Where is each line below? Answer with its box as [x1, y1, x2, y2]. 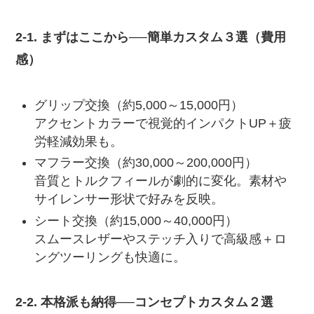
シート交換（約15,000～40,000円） [34, 213, 238, 228]
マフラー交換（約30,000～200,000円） [34, 156, 258, 170]
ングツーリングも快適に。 [34, 250, 186, 264]
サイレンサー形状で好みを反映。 [34, 192, 224, 207]
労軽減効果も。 [34, 134, 123, 149]
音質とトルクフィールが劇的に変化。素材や [34, 174, 287, 189]
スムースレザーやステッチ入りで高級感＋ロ [34, 231, 287, 246]
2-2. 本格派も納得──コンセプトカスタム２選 [15, 295, 274, 310]
